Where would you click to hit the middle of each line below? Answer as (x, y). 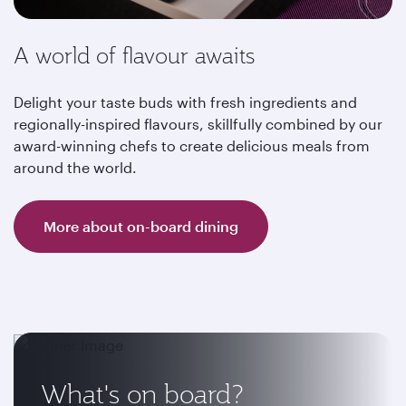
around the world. (77, 167)
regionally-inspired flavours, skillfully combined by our (198, 124)
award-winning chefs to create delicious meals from (192, 145)
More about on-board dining (141, 226)
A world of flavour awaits (134, 55)
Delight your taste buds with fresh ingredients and (185, 102)
